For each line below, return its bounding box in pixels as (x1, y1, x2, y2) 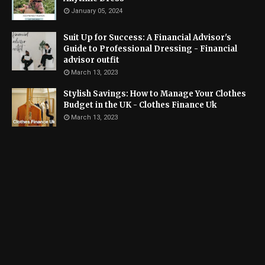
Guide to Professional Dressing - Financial (63, 44, 237, 54)
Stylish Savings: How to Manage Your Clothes (63, 89, 246, 99)
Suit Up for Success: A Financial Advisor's (63, 33, 231, 43)
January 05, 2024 (71, 7, 122, 15)
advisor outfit (63, 55, 119, 65)
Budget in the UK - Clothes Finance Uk (63, 100, 216, 110)
